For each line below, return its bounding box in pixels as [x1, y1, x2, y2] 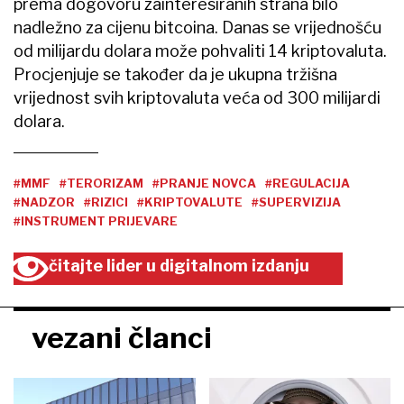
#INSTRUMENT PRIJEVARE [14, 213, 178, 228]
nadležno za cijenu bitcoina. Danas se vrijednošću [14, 17, 381, 37]
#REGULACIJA [265, 175, 350, 190]
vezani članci [32, 320, 212, 355]
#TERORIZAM [60, 175, 143, 190]
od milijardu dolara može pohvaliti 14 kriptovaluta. [14, 41, 387, 60]
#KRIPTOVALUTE [137, 194, 243, 209]
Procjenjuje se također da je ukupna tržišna [14, 64, 337, 84]
